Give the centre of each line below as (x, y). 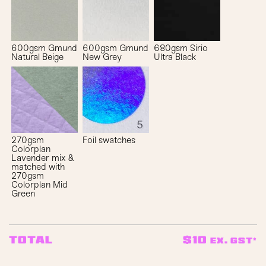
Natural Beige (38, 57)
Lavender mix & (43, 158)
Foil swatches (109, 140)
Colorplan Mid (40, 184)
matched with (38, 167)
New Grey (102, 57)
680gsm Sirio (181, 48)
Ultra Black (175, 57)
